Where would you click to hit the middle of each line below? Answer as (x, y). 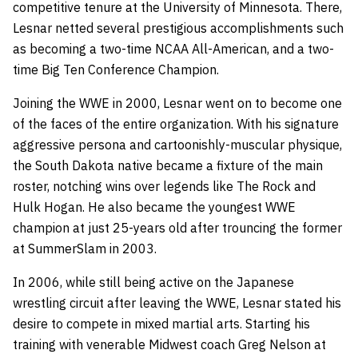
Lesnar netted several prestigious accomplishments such (178, 28)
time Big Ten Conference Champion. (116, 69)
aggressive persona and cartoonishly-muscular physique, (177, 144)
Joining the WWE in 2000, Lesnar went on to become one (177, 103)
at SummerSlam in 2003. (86, 248)
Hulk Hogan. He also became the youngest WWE (154, 207)
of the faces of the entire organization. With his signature (176, 123)
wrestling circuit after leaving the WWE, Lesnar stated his (177, 302)
